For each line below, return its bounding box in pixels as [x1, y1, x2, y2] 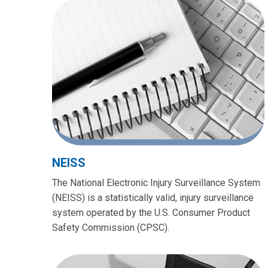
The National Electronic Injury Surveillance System [52, 176, 260, 188]
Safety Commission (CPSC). [52, 221, 169, 233]
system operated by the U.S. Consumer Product [52, 206, 250, 218]
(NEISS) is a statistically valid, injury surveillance [52, 191, 254, 203]
